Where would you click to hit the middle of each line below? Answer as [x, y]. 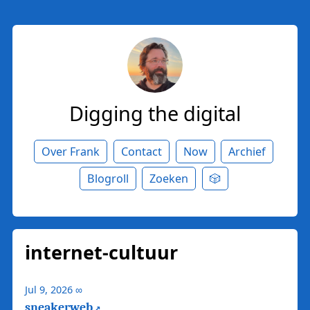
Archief [247, 151]
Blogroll [108, 178]
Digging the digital [155, 113]
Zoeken [169, 178]
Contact [141, 151]
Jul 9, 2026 [49, 290]
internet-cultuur [101, 252]
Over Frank [71, 151]
